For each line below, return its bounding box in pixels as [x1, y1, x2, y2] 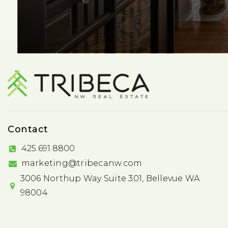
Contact [8, 124, 48, 135]
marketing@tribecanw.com [21, 158, 142, 168]
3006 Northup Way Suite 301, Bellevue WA [20, 174, 200, 184]
